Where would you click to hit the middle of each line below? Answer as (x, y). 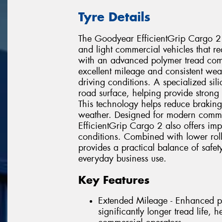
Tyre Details (114, 17)
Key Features (114, 180)
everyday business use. (122, 159)
